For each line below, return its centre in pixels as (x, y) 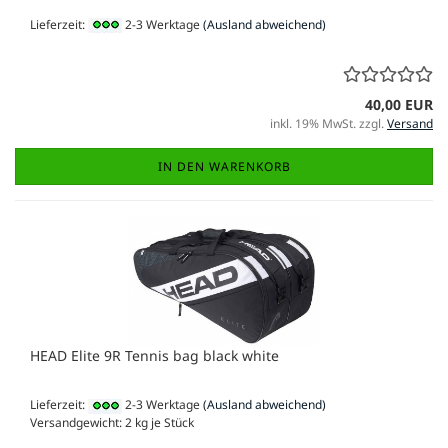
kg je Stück (163, 422)
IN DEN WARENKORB (224, 167)
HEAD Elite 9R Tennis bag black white (154, 356)
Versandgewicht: (77, 422)
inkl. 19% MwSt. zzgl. (328, 124)
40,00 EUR (399, 105)
